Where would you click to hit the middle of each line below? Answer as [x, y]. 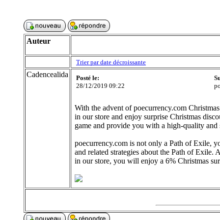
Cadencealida [47, 74]
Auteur [39, 41]
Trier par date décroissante [111, 62]
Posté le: [88, 78]
